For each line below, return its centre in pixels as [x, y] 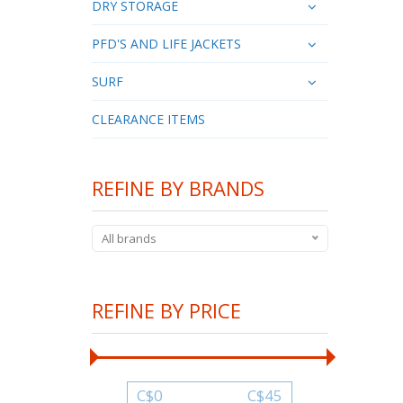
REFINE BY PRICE [166, 310]
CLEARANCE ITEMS [148, 119]
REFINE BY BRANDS [178, 188]
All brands [129, 238]
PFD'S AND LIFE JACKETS [166, 43]
